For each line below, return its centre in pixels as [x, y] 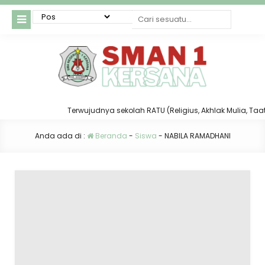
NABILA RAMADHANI [197, 136]
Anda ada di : [61, 136]
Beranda [110, 136]
